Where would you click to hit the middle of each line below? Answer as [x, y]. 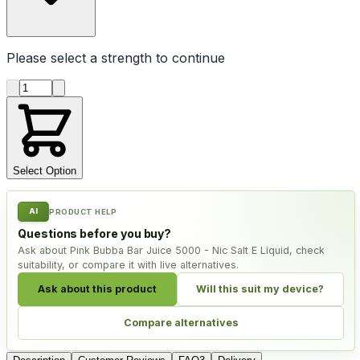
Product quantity [69, 86]
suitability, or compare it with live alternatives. [128, 264]
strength [127, 57]
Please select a [54, 57]
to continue [188, 57]
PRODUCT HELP [83, 211]
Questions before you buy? [95, 233]
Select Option [45, 170]
